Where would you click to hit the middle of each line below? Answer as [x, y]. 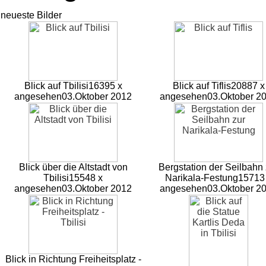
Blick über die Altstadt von [73, 167]
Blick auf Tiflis [202, 86]
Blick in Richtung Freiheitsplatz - [73, 259]
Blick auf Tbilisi [56, 86]
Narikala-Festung [202, 178]
